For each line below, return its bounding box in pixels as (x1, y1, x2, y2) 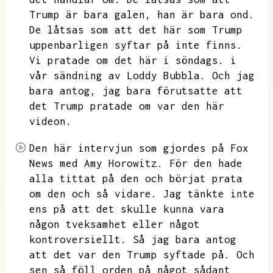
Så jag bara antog (133, 233, 236, 246)
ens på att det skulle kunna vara (29, 203, 224, 215)
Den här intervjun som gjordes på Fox (29, 142, 249, 154)
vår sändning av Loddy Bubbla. (29, 69, 206, 82)
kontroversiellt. (29, 233, 127, 246)
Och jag (212, 69, 255, 82)
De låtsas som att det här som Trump (29, 24, 243, 36)
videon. (29, 115, 72, 127)
